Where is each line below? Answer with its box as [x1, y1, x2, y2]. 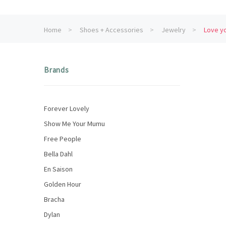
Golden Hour [44, 180, 81, 189]
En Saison [44, 164, 73, 174]
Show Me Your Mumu [44, 119, 105, 128]
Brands [44, 65, 69, 75]
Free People [44, 134, 81, 143]
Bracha [44, 195, 65, 204]
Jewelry [161, 25, 186, 34]
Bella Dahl [44, 149, 73, 158]
